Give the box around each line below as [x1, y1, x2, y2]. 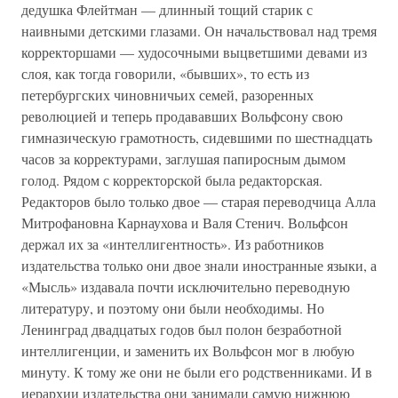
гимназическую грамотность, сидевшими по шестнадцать [21, 128, 372, 147]
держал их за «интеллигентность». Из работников [21, 235, 324, 253]
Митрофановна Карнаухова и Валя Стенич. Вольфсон [21, 213, 348, 232]
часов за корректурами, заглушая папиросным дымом [21, 149, 346, 168]
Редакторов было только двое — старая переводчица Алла [21, 192, 376, 211]
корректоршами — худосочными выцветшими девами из [21, 43, 367, 61]
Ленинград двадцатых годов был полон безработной [21, 320, 342, 338]
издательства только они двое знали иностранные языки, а [21, 256, 377, 275]
